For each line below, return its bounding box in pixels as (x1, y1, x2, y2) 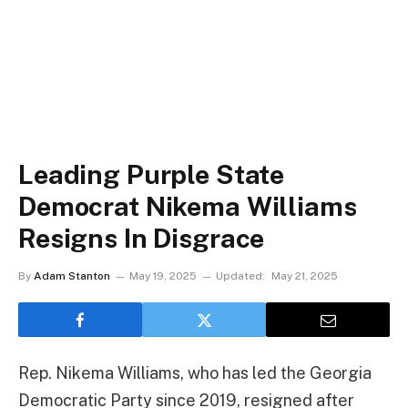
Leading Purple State (18, 158, 285, 190)
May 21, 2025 (271, 270, 338, 282)
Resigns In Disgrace (18, 222, 265, 254)
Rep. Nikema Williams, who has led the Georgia (18, 363, 372, 382)
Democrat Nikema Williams (18, 190, 357, 222)
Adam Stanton (34, 270, 110, 282)
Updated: (216, 270, 265, 282)
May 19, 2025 (129, 270, 197, 282)
